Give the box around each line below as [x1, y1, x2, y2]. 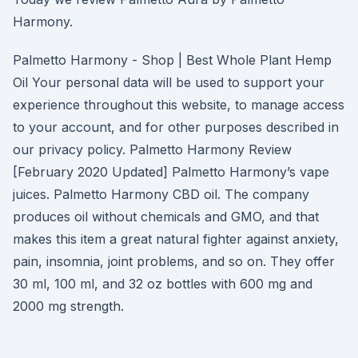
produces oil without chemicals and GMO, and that [13, 209, 319, 225]
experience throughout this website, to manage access [13, 97, 344, 113]
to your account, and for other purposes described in [13, 119, 339, 135]
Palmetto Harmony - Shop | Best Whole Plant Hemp [13, 52, 332, 68]
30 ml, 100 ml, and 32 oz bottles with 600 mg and [13, 276, 312, 292]
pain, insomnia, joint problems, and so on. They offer [13, 253, 335, 269]
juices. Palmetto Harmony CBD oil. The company [13, 186, 309, 202]
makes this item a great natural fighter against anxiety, [13, 231, 339, 247]
